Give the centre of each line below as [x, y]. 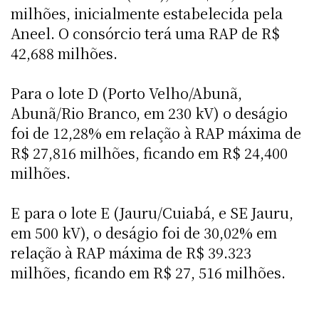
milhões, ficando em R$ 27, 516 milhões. [148, 272]
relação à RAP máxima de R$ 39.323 [131, 252]
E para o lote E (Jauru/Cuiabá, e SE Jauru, [152, 212]
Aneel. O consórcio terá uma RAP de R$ [145, 33]
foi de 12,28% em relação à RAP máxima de [156, 132]
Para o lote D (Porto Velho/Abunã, [126, 93]
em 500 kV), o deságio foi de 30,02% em [144, 232]
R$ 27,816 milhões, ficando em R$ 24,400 [149, 152]
